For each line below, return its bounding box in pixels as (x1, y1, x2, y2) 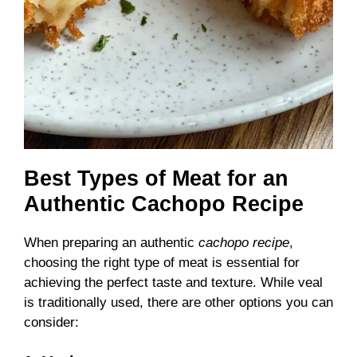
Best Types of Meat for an (24, 166, 288, 190)
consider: (24, 314, 79, 330)
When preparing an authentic (24, 234, 198, 250)
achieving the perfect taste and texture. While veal (24, 274, 323, 290)
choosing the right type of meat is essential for (24, 254, 300, 270)
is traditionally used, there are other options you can (24, 294, 333, 310)
